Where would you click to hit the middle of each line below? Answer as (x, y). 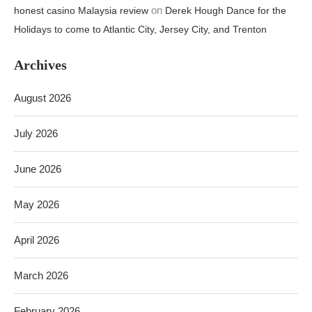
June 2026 (38, 169)
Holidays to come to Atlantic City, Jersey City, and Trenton (140, 29)
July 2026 (36, 133)
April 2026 (37, 240)
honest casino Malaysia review (81, 10)
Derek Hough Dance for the (226, 10)
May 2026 (37, 204)
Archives (40, 64)
